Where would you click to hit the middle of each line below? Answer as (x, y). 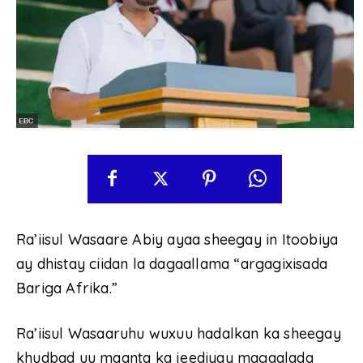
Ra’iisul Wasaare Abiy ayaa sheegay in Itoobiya (177, 239)
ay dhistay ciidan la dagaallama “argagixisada (172, 263)
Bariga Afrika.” (67, 288)
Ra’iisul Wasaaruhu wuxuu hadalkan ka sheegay (179, 333)
